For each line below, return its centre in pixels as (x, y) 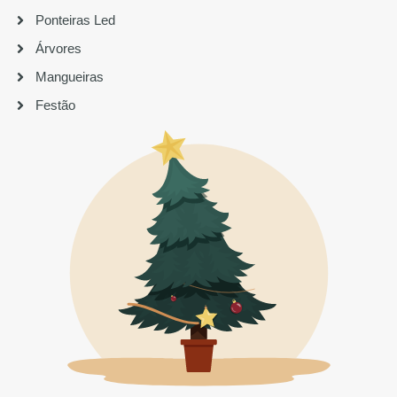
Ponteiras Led (75, 19)
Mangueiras (70, 76)
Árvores (58, 48)
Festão (55, 105)
